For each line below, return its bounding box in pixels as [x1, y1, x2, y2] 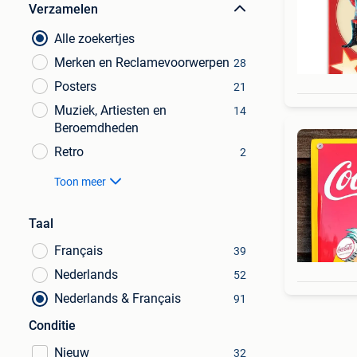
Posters [54, 79, 96, 94]
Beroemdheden [54, 120, 139, 135]
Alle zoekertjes [54, 31, 135, 46]
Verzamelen [29, 2, 98, 17]
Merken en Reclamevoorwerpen [54, 55, 229, 70]
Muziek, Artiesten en [54, 103, 167, 118]
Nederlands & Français [54, 291, 181, 306]
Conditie [29, 318, 76, 333]
